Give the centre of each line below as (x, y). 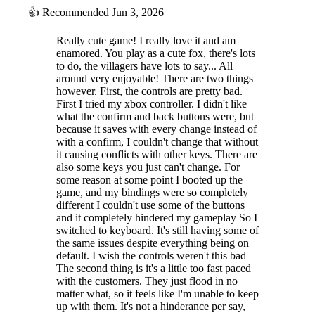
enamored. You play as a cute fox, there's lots (156, 53)
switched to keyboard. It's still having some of (157, 230)
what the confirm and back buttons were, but (155, 116)
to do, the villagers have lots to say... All (144, 65)
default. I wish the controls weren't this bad (151, 255)
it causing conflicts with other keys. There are (157, 154)
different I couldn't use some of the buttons (150, 205)
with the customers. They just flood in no (147, 281)
